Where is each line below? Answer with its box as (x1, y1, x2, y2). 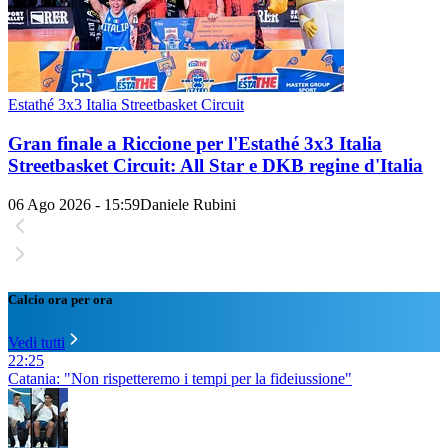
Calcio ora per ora (8, 291, 113, 307)
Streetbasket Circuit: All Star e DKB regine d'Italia (8, 154, 423, 176)
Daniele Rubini (140, 195, 236, 213)
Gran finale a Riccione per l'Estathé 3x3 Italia (8, 132, 382, 154)
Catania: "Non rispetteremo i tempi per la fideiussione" (8, 369, 352, 387)
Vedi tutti (8, 333, 65, 351)
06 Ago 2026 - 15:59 (8, 195, 140, 213)
